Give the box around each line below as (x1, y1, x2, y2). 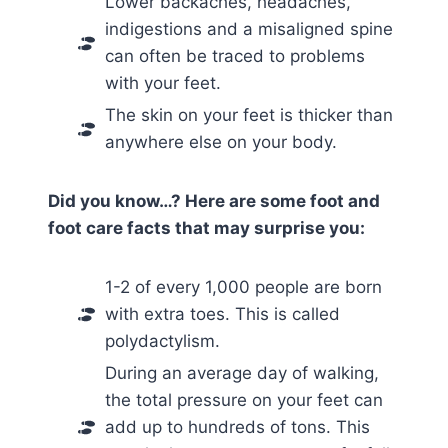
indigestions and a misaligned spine (105, 19, 393, 40)
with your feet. (105, 73, 221, 94)
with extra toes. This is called (105, 304, 340, 325)
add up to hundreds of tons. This (105, 417, 370, 438)
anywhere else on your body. (105, 132, 337, 153)
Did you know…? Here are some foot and (48, 191, 380, 212)
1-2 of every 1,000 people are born (105, 277, 382, 298)
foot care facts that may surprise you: (48, 218, 365, 239)
